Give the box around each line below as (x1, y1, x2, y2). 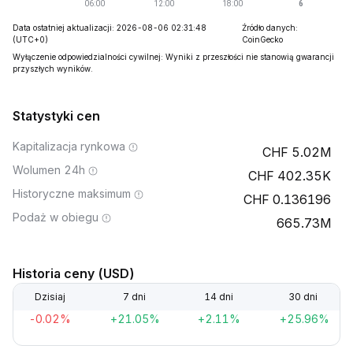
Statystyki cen (13, 108, 100, 124)
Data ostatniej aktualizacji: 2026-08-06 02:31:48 (13, 23, 206, 32)
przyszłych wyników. (13, 64, 93, 73)
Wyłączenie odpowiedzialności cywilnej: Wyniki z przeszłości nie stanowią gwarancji (13, 52, 334, 61)
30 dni (288, 291, 318, 303)
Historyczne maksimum (13, 187, 131, 200)
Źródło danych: (242, 23, 299, 32)
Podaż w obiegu (13, 210, 98, 224)
